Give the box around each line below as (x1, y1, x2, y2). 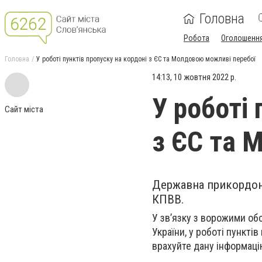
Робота (184, 33, 209, 43)
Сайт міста (5, 104, 43, 115)
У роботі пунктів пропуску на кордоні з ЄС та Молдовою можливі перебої (36, 55, 256, 63)
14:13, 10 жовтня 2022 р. (152, 72, 236, 82)
